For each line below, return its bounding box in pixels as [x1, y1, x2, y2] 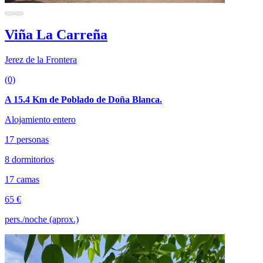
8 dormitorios [5, 154, 54, 165]
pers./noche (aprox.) [5, 214, 79, 225]
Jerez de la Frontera [5, 55, 77, 65]
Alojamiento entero [5, 114, 76, 125]
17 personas [5, 134, 49, 145]
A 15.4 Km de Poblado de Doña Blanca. [5, 95, 162, 105]
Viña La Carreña [5, 27, 107, 43]
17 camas [5, 174, 39, 185]
